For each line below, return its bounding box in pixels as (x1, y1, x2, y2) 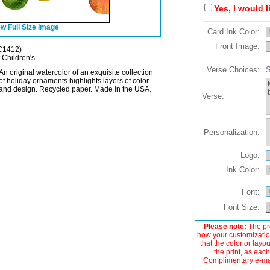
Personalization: (204, 128, 262, 137)
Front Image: (215, 42, 262, 51)
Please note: (203, 222, 246, 231)
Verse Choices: (207, 65, 262, 74)
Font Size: (224, 202, 262, 212)
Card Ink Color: (207, 27, 262, 36)
